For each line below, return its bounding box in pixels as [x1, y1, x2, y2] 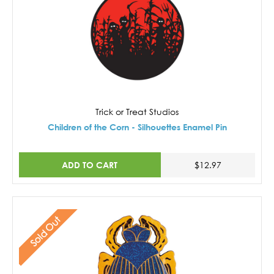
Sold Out [28, 213, 62, 248]
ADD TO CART [62, 159, 118, 170]
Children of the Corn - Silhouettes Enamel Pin [47, 122, 227, 132]
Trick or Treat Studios [95, 106, 179, 117]
